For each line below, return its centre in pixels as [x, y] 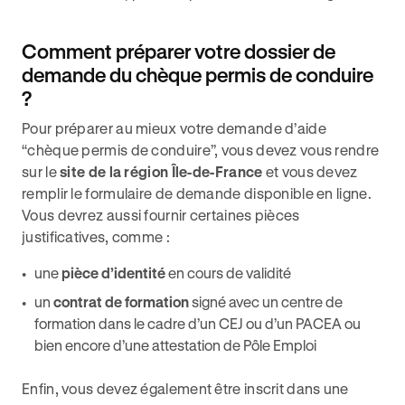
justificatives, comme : [98, 236]
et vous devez [310, 171]
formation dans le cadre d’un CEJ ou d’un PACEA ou [198, 323]
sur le [41, 171]
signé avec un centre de [266, 301]
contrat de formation [121, 301]
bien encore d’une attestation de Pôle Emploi [175, 345]
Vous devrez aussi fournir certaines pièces [161, 215]
